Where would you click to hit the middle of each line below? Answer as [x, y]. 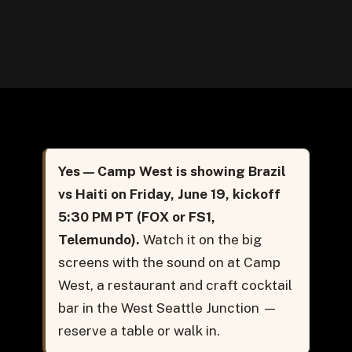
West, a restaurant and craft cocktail [175, 286]
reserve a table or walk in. [139, 331]
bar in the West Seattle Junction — [167, 308]
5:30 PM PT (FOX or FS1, [136, 217]
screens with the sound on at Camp [169, 263]
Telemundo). [99, 240]
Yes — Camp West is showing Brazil [172, 172]
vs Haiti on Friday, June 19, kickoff [169, 194]
